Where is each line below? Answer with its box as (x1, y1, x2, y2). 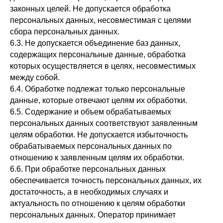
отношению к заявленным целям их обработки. (10, 153, 184, 162)
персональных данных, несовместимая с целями (10, 16, 191, 24)
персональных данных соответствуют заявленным (10, 119, 198, 127)
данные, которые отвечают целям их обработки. (10, 96, 187, 105)
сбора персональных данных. (10, 27, 119, 36)
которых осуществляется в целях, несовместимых (10, 62, 196, 70)
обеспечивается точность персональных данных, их (10, 176, 202, 185)
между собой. (10, 73, 60, 82)
